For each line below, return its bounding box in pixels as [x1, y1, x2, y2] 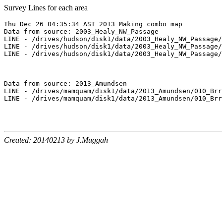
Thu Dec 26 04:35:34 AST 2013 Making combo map [4, 20, 182, 28]
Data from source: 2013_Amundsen [4, 80, 127, 88]
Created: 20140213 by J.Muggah [4, 136, 108, 145]
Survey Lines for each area [4, 3, 88, 12]
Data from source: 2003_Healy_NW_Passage [4, 28, 159, 36]
